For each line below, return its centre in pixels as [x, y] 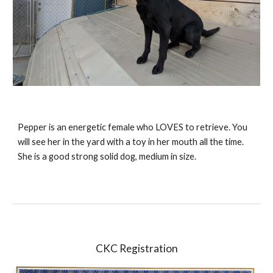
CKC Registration [136, 248]
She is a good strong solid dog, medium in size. [107, 156]
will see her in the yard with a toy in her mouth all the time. [131, 142]
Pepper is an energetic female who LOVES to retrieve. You [133, 127]
